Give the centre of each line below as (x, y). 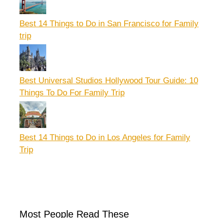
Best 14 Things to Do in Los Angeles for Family (105, 137)
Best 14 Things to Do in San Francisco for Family (109, 24)
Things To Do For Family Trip (72, 93)
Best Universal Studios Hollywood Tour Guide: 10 (109, 81)
